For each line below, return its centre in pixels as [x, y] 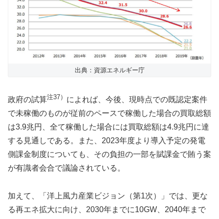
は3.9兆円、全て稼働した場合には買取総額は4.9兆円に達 [109, 127]
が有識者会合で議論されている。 [66, 168]
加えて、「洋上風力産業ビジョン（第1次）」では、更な [108, 196]
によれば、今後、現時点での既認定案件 [137, 100]
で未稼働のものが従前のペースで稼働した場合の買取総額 [109, 113]
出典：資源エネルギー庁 [109, 70]
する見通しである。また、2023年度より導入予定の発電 [107, 141]
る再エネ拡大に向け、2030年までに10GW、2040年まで [107, 210]
